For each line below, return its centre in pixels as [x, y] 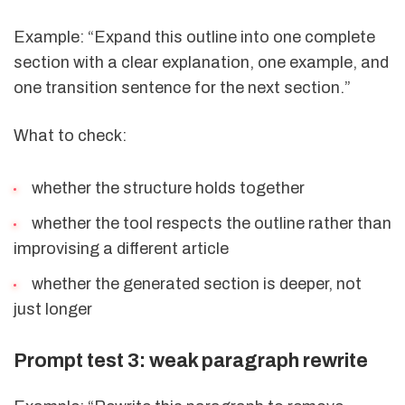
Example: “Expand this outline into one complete [194, 37]
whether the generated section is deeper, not [194, 283]
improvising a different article [121, 249]
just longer [53, 309]
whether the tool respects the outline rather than [209, 224]
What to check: [70, 135]
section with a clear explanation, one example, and [201, 62]
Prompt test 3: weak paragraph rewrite [191, 360]
